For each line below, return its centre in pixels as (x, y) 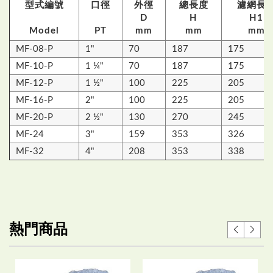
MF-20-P (34, 117)
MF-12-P (34, 83)
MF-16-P (34, 100)
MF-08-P (34, 49)
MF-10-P (34, 66)
